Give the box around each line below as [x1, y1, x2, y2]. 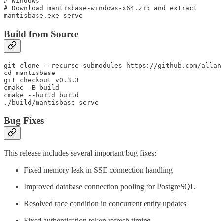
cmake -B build [4, 84, 59, 92]
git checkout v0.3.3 [4, 76, 79, 84]
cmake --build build [4, 91, 79, 99]
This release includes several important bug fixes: [4, 148, 156, 157]
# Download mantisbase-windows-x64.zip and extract [4, 4, 197, 12]
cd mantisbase [4, 69, 55, 77]
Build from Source [4, 28, 78, 39]
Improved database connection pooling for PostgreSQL [24, 182, 195, 191]
